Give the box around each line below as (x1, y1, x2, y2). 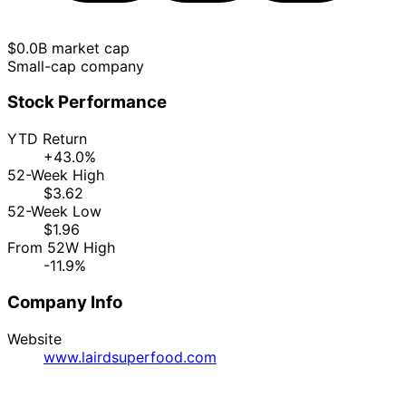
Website (7, 329, 62, 348)
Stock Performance (7, 92, 167, 113)
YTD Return (7, 130, 87, 149)
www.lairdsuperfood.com (43, 347, 217, 366)
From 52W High (7, 238, 115, 257)
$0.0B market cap (7, 38, 130, 57)
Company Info (7, 291, 122, 313)
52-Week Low (7, 202, 101, 221)
